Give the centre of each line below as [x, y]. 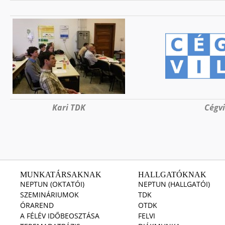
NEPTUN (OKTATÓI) [52, 184]
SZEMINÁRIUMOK [49, 195]
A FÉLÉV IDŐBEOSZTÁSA [60, 216]
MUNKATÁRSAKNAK [61, 175]
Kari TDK [69, 107]
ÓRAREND [37, 205]
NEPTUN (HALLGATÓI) [174, 184]
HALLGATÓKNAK [172, 175]
